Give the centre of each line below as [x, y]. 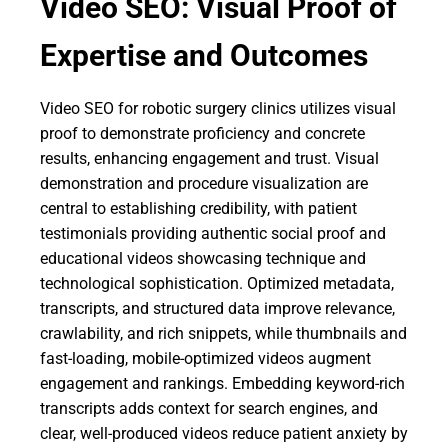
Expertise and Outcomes [204, 55]
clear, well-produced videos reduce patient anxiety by [224, 433]
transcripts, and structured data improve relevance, [217, 308]
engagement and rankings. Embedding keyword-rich [222, 383]
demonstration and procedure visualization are [204, 183]
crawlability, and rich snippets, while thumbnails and [223, 333]
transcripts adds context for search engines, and [209, 408]
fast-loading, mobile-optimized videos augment [205, 358]
